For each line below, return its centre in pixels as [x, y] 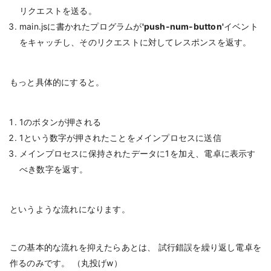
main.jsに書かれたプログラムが [81, 27]
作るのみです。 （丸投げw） [66, 263]
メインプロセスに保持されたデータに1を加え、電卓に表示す [138, 154]
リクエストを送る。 [58, 11]
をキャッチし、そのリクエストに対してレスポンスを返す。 [135, 42]
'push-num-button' [183, 27]
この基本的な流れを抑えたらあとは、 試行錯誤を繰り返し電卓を [136, 247]
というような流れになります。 [70, 209]
